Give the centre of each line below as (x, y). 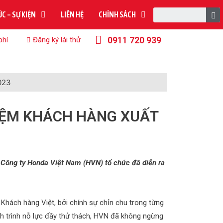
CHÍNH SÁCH (117, 14)
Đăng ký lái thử (57, 40)
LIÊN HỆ (72, 14)
